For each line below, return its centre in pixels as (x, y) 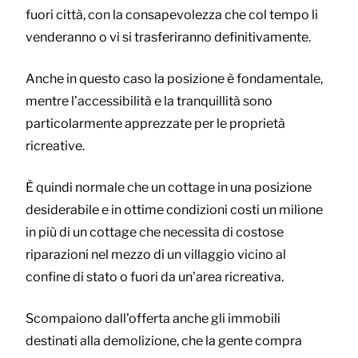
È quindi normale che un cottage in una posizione (169, 187)
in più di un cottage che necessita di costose (155, 232)
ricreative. (55, 145)
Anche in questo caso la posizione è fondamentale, (174, 78)
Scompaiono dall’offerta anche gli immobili (153, 318)
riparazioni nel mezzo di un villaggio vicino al (156, 254)
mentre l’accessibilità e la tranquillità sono (149, 101)
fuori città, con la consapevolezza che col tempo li (172, 14)
